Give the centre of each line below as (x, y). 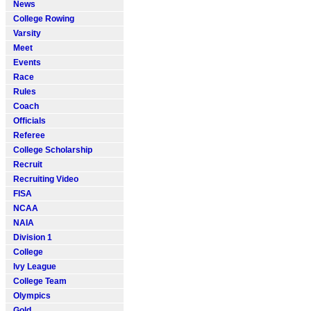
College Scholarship (51, 150)
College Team (38, 281)
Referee (27, 135)
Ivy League (33, 267)
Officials (27, 121)
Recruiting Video (44, 179)
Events (25, 62)
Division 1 (31, 237)
